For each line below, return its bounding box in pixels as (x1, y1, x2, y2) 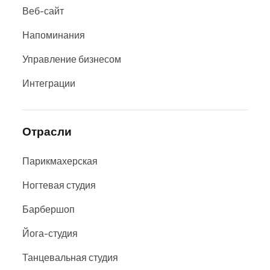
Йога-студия (22, 227, 78, 239)
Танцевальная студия (22, 251, 118, 263)
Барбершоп (22, 202, 75, 215)
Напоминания (22, 28, 85, 41)
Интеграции (22, 77, 75, 89)
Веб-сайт (22, 4, 64, 17)
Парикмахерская (22, 154, 98, 167)
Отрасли (22, 124, 72, 139)
